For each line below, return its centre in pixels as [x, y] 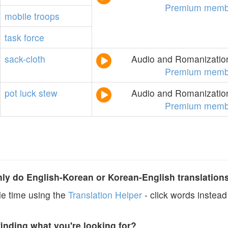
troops [47, 16]
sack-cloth [25, 59]
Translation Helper [105, 195]
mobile [18, 16]
